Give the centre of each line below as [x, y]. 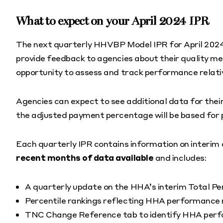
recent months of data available [85, 158]
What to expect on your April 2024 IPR [112, 21]
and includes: [180, 158]
